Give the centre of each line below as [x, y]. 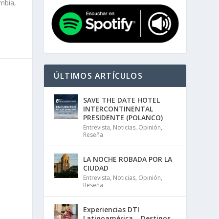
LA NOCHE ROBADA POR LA [128, 159]
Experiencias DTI [111, 209]
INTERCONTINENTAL [118, 109]
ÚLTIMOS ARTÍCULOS [98, 76]
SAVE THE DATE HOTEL [122, 100]
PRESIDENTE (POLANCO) [123, 117]
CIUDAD [96, 168]
